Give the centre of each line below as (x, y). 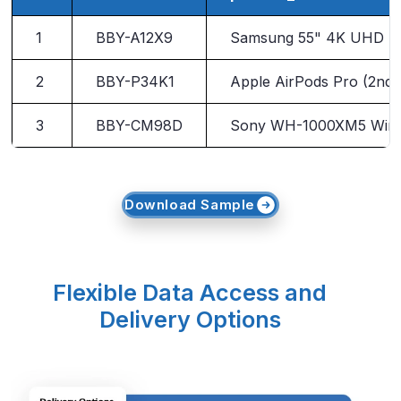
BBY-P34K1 (135, 82)
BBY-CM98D (139, 126)
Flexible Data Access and (190, 293)
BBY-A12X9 (134, 38)
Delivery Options (190, 320)
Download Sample (190, 205)
